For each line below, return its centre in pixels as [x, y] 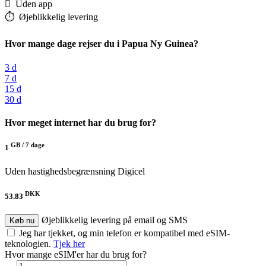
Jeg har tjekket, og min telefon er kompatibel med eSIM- [124, 233]
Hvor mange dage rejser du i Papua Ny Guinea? [102, 44]
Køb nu [22, 221]
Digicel [131, 171]
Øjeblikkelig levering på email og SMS [115, 220]
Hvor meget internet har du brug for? [80, 122]
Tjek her [69, 244]
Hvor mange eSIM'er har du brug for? [76, 255]
